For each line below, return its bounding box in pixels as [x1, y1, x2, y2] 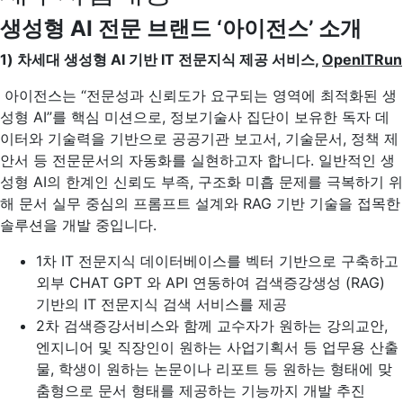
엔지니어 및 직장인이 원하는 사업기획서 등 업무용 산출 [36, 338, 399, 356]
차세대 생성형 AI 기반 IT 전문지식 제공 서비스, [17, 50, 322, 68]
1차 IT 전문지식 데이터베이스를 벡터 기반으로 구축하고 [36, 252, 399, 270]
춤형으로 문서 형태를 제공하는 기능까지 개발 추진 [36, 381, 365, 399]
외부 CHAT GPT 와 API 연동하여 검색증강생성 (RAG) [36, 273, 385, 291]
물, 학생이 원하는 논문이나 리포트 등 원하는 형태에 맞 [36, 360, 392, 378]
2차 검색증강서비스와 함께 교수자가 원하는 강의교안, [36, 317, 388, 335]
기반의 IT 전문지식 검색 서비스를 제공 [36, 295, 287, 313]
